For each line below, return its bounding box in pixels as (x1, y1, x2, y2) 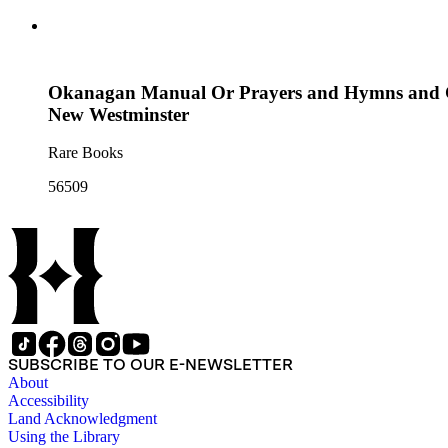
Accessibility (8, 392, 89, 410)
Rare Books (48, 144, 123, 162)
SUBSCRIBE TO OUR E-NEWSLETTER (8, 355, 293, 375)
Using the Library (8, 428, 120, 446)
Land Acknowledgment (8, 410, 157, 428)
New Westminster (48, 103, 189, 125)
